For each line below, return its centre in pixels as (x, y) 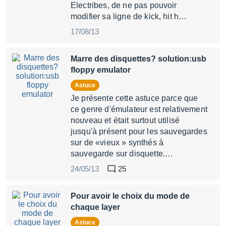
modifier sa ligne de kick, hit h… (129, 16)
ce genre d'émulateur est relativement (139, 109)
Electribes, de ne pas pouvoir (124, 5)
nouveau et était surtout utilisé (125, 120)
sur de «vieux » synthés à (117, 143)
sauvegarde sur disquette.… (122, 154)
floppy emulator (101, 70)
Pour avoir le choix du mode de (130, 196)
